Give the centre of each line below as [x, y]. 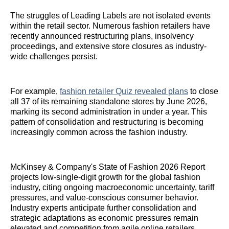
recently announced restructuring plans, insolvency [102, 36]
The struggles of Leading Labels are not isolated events [110, 15]
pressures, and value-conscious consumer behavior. [104, 197]
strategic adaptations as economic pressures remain [104, 218]
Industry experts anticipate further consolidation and [103, 208]
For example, [35, 91]
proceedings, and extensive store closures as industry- [108, 46]
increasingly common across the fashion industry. [99, 132]
